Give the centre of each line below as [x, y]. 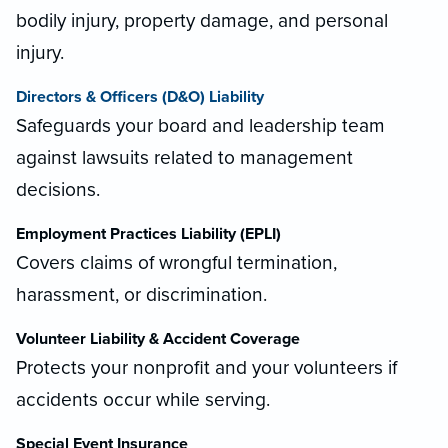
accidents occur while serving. [143, 400]
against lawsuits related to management [184, 158]
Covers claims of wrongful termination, [176, 263]
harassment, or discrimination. [141, 295]
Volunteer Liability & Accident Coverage [158, 339]
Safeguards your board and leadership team [200, 126]
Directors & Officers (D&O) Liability [140, 97]
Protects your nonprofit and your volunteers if [206, 368]
